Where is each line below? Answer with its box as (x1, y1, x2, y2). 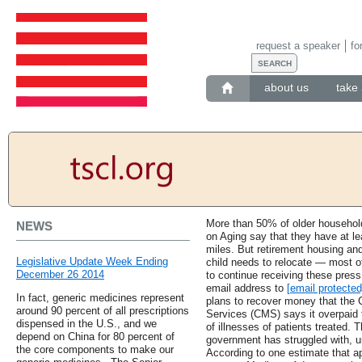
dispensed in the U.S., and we (16, 318, 157, 330)
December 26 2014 (16, 268, 104, 281)
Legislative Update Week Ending (16, 255, 168, 268)
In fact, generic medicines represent (16, 292, 184, 305)
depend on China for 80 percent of (16, 330, 175, 343)
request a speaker (255, 39, 340, 52)
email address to (205, 282, 287, 295)
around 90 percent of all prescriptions (16, 305, 189, 318)
